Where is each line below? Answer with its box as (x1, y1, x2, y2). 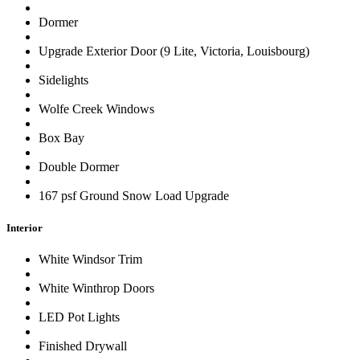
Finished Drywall (39, 338, 127, 353)
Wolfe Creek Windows (39, 102, 154, 117)
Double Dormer (39, 160, 119, 174)
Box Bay (39, 131, 84, 145)
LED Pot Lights (39, 309, 120, 324)
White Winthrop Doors (39, 280, 154, 295)
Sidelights (39, 73, 88, 88)
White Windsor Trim (39, 252, 142, 266)
